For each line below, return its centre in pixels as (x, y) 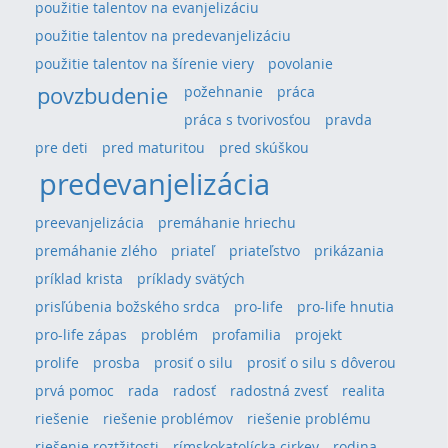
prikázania (349, 250)
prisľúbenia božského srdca (127, 306)
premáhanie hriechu (227, 222)
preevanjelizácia (89, 222)
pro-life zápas (81, 334)
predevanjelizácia (155, 183)
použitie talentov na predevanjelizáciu (163, 35)
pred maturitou (153, 147)
